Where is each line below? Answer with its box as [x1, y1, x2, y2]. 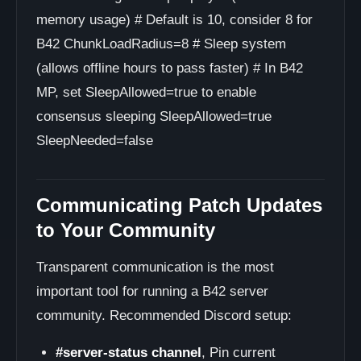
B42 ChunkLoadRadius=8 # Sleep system [36, 36, 286, 52]
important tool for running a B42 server [36, 284, 268, 299]
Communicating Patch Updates [36, 194, 322, 216]
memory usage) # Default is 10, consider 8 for [36, 12, 313, 27]
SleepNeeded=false [36, 133, 153, 148]
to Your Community [36, 219, 215, 241]
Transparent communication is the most [36, 259, 274, 275]
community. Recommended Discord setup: [36, 308, 292, 323]
